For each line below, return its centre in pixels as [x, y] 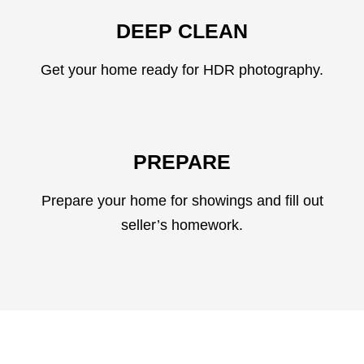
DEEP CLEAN [182, 31]
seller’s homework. [182, 225]
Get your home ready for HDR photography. [182, 70]
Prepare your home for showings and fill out [182, 201]
